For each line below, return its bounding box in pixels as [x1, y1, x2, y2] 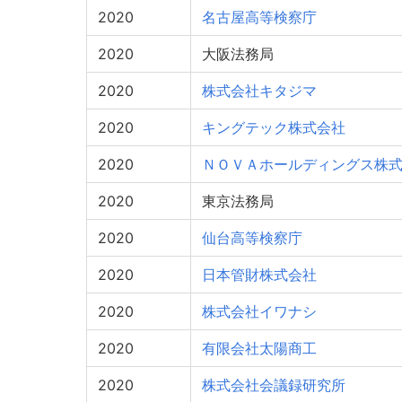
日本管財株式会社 [202, 266, 317, 284]
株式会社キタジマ [202, 82, 317, 100]
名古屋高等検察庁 [202, 8, 317, 26]
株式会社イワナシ [202, 302, 317, 320]
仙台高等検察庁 [202, 229, 302, 247]
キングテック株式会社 [202, 118, 345, 136]
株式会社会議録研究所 [202, 376, 345, 394]
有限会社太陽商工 [202, 339, 317, 357]
